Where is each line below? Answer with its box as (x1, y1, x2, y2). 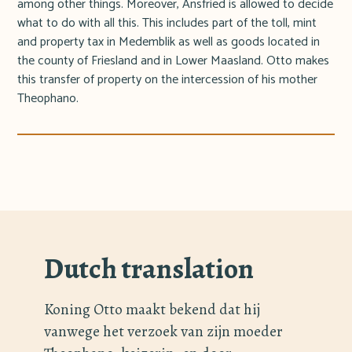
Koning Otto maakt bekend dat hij (44, 299, 260, 321)
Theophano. (17, 88, 79, 110)
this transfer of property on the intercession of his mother (17, 69, 318, 91)
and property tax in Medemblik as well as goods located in (17, 31, 321, 53)
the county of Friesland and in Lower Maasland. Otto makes (17, 50, 330, 72)
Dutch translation (44, 249, 254, 288)
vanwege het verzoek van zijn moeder (44, 321, 283, 343)
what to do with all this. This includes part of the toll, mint (17, 13, 317, 35)
